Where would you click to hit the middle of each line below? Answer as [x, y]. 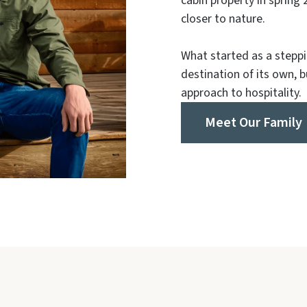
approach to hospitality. [241, 93]
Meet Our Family [254, 123]
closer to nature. [223, 19]
